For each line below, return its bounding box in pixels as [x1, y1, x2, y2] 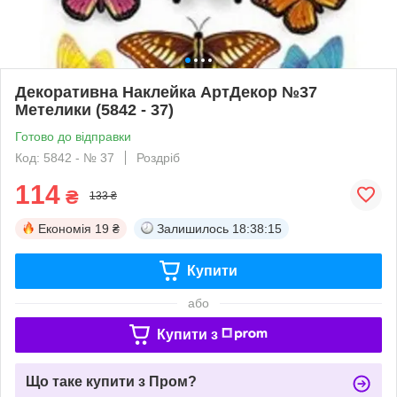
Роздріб [136, 150, 180, 165]
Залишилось [157, 221, 229, 236]
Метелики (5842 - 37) [15, 100, 174, 119]
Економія [38, 221, 91, 236]
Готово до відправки [15, 128, 131, 144]
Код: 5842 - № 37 [15, 150, 114, 165]
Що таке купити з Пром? [26, 373, 197, 389]
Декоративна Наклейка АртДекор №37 [15, 82, 317, 101]
